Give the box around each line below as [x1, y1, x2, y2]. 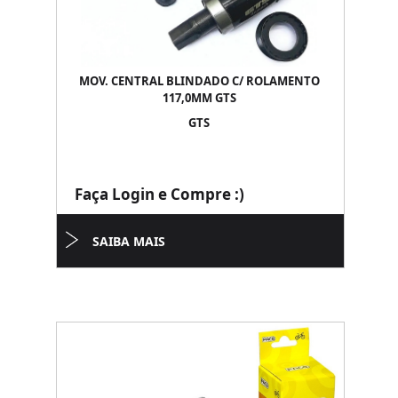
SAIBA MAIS [92, 233, 165, 250]
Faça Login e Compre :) [75, 184, 244, 204]
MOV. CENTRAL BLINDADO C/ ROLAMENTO [78, 73, 320, 89]
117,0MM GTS [162, 90, 236, 106]
